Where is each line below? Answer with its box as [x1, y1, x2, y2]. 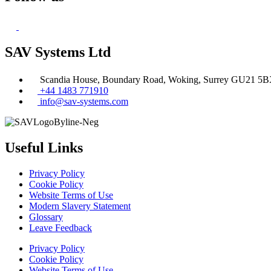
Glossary [29, 211, 63, 222]
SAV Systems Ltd [5, 44, 111, 60]
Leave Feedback [29, 222, 92, 233]
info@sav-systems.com [40, 96, 128, 106]
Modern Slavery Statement [29, 200, 131, 211]
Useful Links [5, 139, 83, 155]
